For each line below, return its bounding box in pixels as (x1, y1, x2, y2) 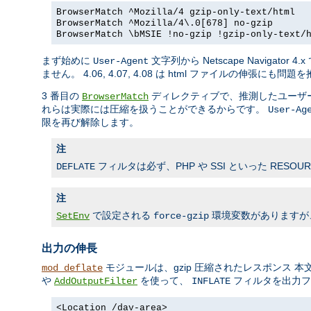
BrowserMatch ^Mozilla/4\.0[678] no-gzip (56, 18, 273, 29)
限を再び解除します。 (42, 117, 139, 128)
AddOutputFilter (54, 275, 137, 287)
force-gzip (153, 210, 209, 222)
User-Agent (93, 56, 149, 67)
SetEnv (56, 210, 90, 222)
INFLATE (192, 275, 230, 287)
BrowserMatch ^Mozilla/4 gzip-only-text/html (56, 7, 295, 18)
